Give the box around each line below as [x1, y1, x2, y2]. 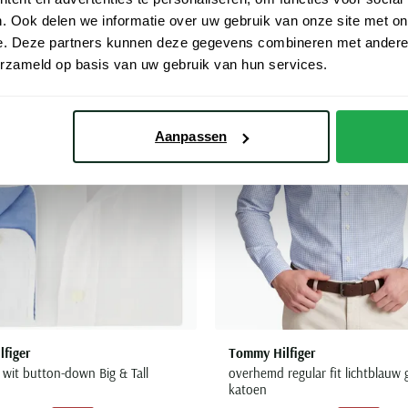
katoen [228, 380, 267, 398]
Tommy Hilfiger [228, 343, 315, 362]
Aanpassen [155, 128, 227, 145]
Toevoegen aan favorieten [168, 15, 313, 33]
